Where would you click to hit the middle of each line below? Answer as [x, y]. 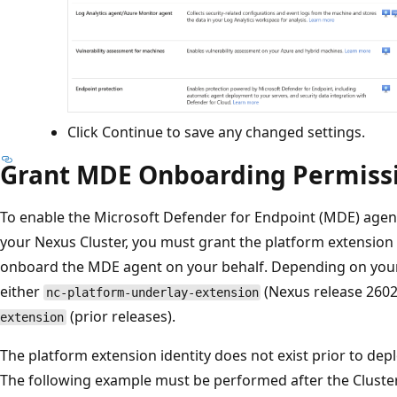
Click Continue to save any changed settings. [216, 132]
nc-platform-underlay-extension [152, 292]
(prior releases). [121, 316]
